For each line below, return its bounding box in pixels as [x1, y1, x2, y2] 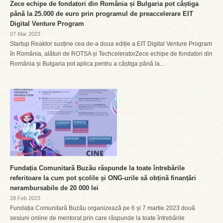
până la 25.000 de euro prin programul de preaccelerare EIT [10, 10, 193, 17]
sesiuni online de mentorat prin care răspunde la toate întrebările [10, 215, 185, 222]
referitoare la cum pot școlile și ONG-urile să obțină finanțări [10, 174, 196, 182]
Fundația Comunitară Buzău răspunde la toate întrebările [10, 164, 185, 172]
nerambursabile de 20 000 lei [10, 184, 99, 192]
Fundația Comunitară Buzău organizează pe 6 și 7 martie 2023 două [10, 205, 195, 212]
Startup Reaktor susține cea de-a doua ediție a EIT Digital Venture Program [10, 40, 212, 47]
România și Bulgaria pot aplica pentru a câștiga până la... [10, 60, 164, 67]
